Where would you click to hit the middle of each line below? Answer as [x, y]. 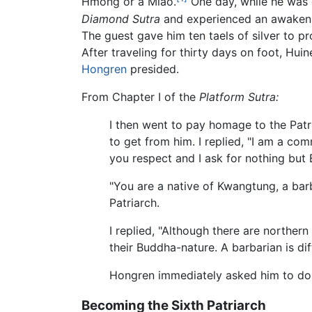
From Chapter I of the [140, 96]
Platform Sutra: [239, 96]
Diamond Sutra [121, 18]
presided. [153, 69]
